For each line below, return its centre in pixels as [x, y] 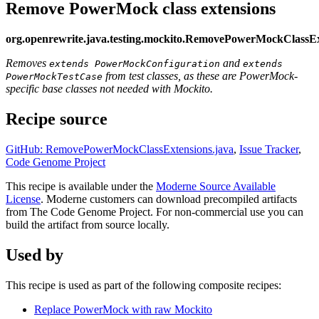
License [23, 199]
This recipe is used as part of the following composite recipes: [143, 285]
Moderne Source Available [216, 186]
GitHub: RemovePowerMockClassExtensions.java [120, 149]
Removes [27, 63]
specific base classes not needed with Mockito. [109, 88]
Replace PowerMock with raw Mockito [123, 309]
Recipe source [57, 119]
